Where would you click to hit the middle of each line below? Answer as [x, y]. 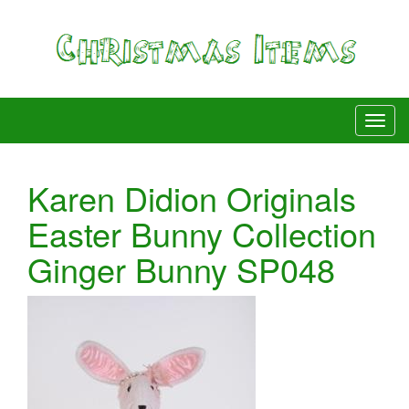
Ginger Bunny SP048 [181, 268]
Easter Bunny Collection [202, 233]
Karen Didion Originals [192, 197]
